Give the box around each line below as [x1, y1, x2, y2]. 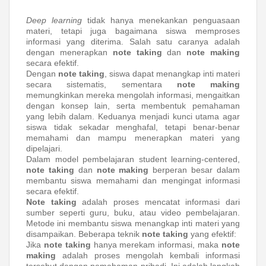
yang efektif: [188, 229, 236, 239]
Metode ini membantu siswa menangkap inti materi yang [26, 218, 240, 228]
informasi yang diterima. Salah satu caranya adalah [26, 37, 240, 46]
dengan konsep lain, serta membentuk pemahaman [26, 101, 240, 110]
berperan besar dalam [148, 165, 240, 175]
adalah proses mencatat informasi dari [76, 197, 240, 207]
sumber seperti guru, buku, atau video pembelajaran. [26, 208, 240, 217]
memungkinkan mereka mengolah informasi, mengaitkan [26, 90, 240, 100]
